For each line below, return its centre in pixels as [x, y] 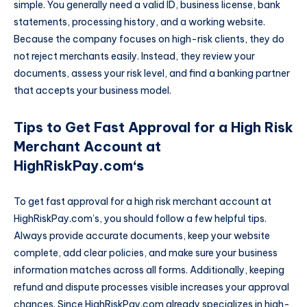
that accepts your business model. [93, 90]
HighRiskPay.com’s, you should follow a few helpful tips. [140, 218]
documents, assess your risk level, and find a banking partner [152, 73]
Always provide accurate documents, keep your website [142, 235]
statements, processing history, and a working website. [139, 22]
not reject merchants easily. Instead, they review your [134, 56]
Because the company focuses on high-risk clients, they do [149, 39]
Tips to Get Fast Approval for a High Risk [153, 127]
